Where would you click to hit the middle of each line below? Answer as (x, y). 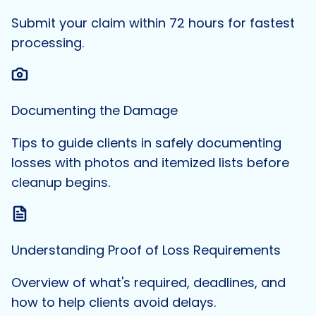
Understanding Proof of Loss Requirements (146, 250)
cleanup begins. (61, 183)
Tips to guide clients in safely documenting (146, 143)
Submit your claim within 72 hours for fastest (153, 23)
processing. (48, 43)
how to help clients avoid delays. (114, 303)
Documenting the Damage (95, 111)
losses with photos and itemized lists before (150, 163)
